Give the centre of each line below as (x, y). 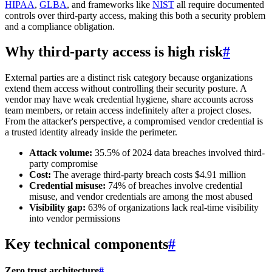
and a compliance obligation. (60, 26)
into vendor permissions (75, 219)
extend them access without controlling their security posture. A (126, 89)
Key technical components (87, 244)
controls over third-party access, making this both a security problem (135, 15)
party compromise (63, 164)
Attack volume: (61, 153)
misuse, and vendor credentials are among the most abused (141, 197)
